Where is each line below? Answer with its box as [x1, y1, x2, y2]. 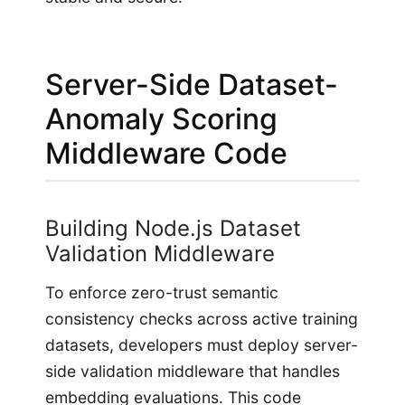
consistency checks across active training [45, 309, 358, 329]
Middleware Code [45, 135, 287, 171]
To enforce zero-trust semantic [45, 283, 278, 303]
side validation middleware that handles [45, 362, 340, 381]
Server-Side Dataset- [45, 66, 338, 102]
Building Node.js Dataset [45, 214, 301, 241]
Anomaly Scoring [45, 100, 278, 137]
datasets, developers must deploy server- [45, 335, 358, 355]
